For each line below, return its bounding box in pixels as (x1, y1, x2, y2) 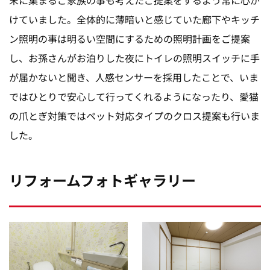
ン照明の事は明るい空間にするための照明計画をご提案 (9, 31, 250, 46)
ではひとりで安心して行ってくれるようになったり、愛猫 (9, 89, 259, 104)
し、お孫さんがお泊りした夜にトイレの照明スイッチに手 (9, 50, 260, 65)
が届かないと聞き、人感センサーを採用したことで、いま (9, 69, 259, 84)
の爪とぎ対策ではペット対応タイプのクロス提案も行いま (9, 108, 260, 123)
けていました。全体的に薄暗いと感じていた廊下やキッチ (9, 11, 260, 27)
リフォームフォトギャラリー (9, 169, 196, 190)
